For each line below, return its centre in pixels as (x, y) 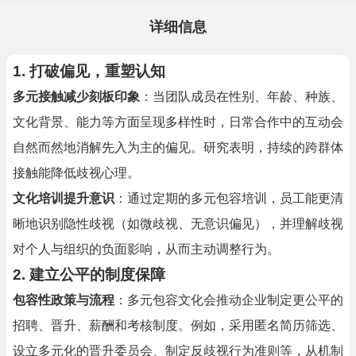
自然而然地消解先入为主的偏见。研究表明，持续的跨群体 (178, 147)
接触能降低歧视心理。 (76, 173)
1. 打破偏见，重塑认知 (89, 71)
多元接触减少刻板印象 (76, 97)
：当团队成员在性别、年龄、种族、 (242, 97)
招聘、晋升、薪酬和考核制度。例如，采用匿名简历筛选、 (178, 325)
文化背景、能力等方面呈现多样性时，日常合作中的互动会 (178, 122)
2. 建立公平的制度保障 (89, 275)
